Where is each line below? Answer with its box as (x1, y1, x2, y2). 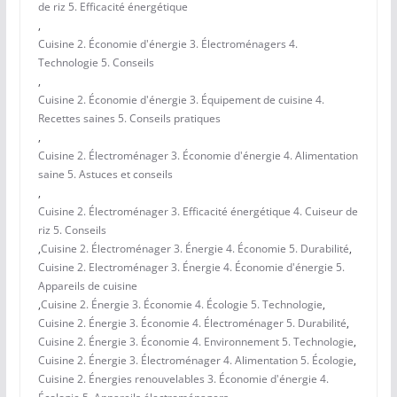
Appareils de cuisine (37, 278, 137, 294)
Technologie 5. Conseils (37, 55, 154, 71)
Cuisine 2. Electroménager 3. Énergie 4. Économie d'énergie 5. (37, 260, 345, 276)
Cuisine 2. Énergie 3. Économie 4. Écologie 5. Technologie (40, 297, 323, 313)
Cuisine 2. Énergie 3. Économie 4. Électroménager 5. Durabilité (37, 315, 346, 331)
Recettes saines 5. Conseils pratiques (37, 111, 221, 127)
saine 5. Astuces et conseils (37, 167, 173, 183)
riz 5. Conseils (37, 222, 106, 238)
